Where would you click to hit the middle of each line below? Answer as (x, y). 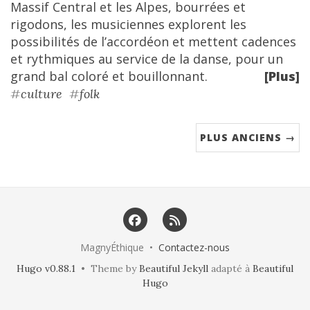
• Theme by (107, 269)
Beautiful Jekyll (174, 269)
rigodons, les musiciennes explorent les (128, 24)
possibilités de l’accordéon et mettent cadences (153, 42)
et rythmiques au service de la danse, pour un (147, 59)
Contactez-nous (194, 248)
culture (42, 94)
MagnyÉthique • (119, 248)
